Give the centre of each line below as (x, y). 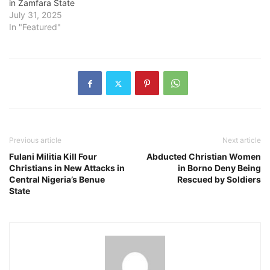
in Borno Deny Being (219, 168)
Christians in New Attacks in (67, 168)
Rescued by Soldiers (219, 180)
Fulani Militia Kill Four (53, 157)
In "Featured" (35, 27)
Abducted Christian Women (204, 157)
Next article (242, 140)
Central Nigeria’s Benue (57, 180)
